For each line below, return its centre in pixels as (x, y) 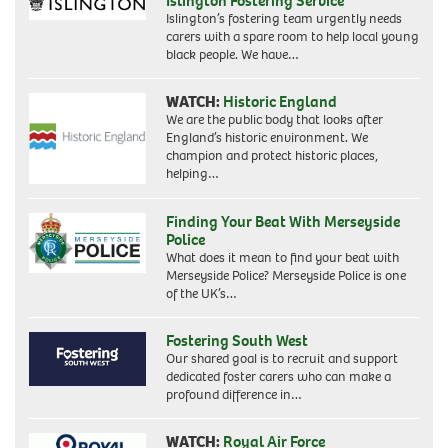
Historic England (279, 101)
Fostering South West (236, 340)
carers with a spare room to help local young (292, 36)
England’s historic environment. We (266, 137)
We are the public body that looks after (274, 119)
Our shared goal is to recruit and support (281, 358)
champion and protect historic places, (271, 155)
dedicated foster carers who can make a (278, 376)
